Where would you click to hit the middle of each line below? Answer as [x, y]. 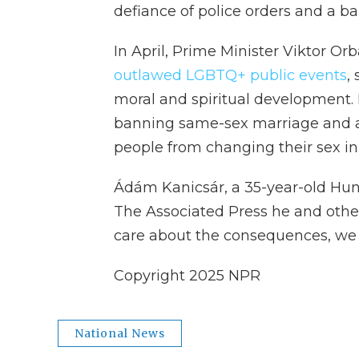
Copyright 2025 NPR [187, 276]
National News [120, 333]
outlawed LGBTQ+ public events [230, 75]
